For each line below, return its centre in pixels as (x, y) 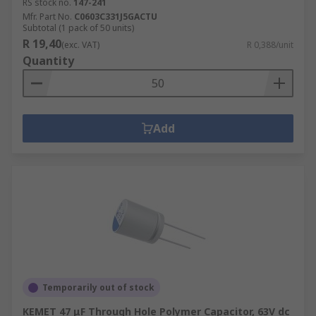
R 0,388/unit (270, 45)
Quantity (48, 61)
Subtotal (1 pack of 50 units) (78, 28)
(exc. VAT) (80, 45)
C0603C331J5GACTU (116, 17)
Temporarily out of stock (98, 287)
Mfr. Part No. (47, 17)
